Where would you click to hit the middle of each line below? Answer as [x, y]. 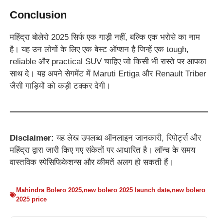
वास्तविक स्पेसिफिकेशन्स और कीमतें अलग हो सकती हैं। [91, 162]
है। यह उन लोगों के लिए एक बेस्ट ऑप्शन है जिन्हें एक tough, [99, 49]
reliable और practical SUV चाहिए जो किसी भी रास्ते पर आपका [108, 61]
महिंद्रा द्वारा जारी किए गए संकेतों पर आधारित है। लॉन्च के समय [102, 150]
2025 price [31, 200]
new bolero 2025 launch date [127, 190]
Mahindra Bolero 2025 [49, 190]
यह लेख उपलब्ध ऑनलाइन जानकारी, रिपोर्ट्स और [127, 138]
